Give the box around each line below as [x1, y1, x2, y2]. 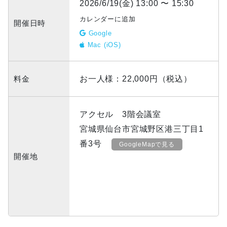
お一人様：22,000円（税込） [80, 74, 192, 84]
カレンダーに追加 [80, 15, 136, 23]
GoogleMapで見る [119, 141, 175, 148]
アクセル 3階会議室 [80, 110, 161, 119]
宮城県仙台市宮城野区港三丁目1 [80, 125, 204, 134]
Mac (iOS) [85, 41, 121, 49]
